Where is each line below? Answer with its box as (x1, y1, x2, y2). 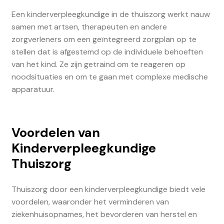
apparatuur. (11, 84, 54, 95)
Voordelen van (11, 124, 100, 141)
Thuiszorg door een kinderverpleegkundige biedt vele (11, 183, 205, 194)
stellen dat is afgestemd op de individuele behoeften (11, 46, 203, 57)
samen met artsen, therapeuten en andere (11, 21, 167, 32)
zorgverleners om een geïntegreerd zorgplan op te (11, 34, 196, 45)
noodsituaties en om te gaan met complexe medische (11, 71, 208, 82)
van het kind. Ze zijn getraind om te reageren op (11, 59, 185, 70)
